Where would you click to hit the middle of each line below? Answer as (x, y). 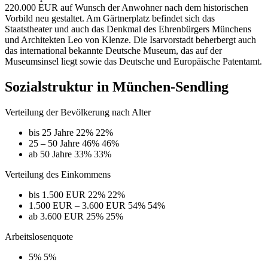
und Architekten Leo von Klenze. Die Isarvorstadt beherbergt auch (130, 39)
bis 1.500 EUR (57, 194)
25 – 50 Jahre (54, 143)
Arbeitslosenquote (39, 236)
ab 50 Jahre (50, 154)
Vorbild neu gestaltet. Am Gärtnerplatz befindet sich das (110, 18)
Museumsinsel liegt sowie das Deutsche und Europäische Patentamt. (133, 61)
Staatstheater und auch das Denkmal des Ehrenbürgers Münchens (128, 29)
